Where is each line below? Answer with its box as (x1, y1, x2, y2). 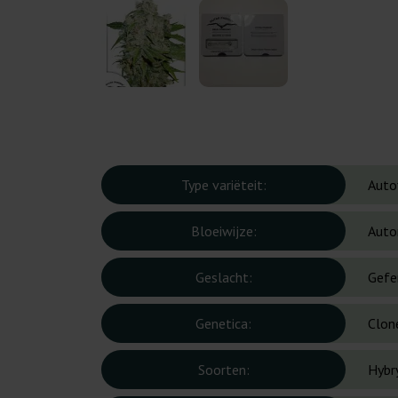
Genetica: (195, 314, 251, 333)
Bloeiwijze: (190, 222, 257, 241)
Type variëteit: (180, 176, 267, 195)
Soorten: (197, 361, 250, 379)
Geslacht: (195, 268, 252, 287)
